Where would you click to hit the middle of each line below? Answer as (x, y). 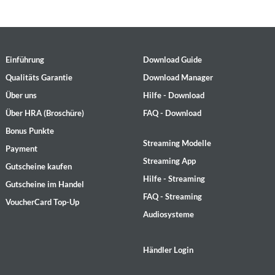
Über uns (21, 95)
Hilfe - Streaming (174, 178)
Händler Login (168, 250)
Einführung (25, 59)
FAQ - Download (172, 113)
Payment (21, 148)
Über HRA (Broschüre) (45, 113)
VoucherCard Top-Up (42, 202)
